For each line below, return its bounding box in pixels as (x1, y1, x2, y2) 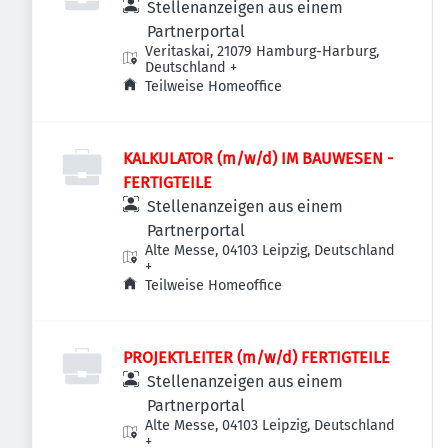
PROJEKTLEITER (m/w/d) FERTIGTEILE (123, 348, 390, 367)
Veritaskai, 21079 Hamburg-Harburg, (145, 43, 380, 60)
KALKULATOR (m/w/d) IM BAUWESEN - (123, 149, 393, 168)
